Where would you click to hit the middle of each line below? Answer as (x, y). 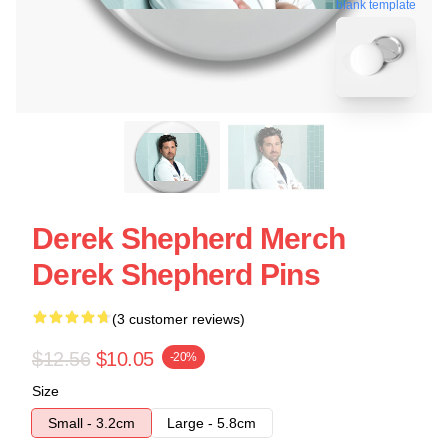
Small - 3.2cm (91, 423)
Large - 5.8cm (211, 423)
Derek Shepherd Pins (176, 274)
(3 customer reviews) (178, 319)
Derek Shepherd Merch (188, 238)
